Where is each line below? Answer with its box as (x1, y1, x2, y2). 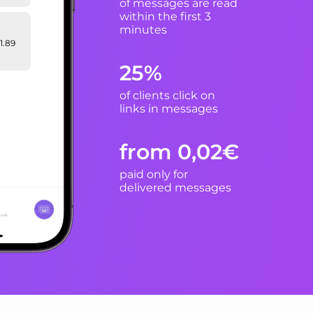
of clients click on (119, 88, 215, 102)
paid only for (119, 167, 188, 181)
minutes (119, 22, 167, 36)
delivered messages (119, 180, 231, 194)
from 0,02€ (119, 138, 239, 165)
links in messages (119, 101, 218, 115)
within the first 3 (119, 9, 211, 23)
